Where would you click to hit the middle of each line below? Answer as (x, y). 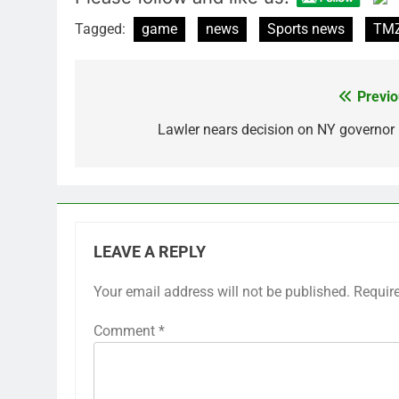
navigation (142, 133)
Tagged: (102, 28)
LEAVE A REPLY (150, 252)
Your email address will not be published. (222, 291)
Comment (126, 330)
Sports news (306, 28)
